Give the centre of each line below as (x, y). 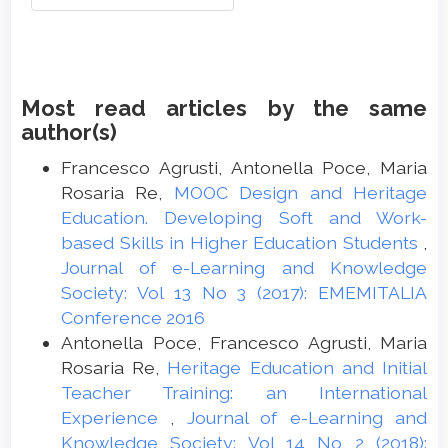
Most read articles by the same (224, 108)
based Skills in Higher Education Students (242, 243)
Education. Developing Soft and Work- (244, 218)
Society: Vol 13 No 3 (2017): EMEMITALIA (244, 293)
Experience (116, 418)
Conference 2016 (133, 318)
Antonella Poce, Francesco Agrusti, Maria (244, 343)
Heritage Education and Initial (297, 368)
